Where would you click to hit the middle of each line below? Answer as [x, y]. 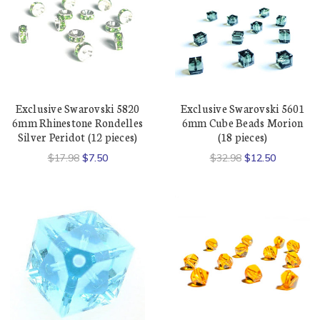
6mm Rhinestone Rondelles [77, 123]
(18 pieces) [242, 137]
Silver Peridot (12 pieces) [77, 137]
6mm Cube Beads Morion [242, 123]
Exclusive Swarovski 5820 [77, 109]
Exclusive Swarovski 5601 [242, 109]
